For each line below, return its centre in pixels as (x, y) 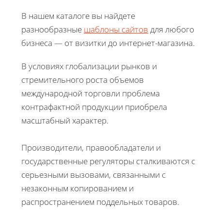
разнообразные (53, 29)
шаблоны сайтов (116, 29)
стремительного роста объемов (83, 79)
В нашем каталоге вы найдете (78, 15)
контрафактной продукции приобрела (94, 107)
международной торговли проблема (91, 93)
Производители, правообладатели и (91, 147)
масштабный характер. (65, 120)
